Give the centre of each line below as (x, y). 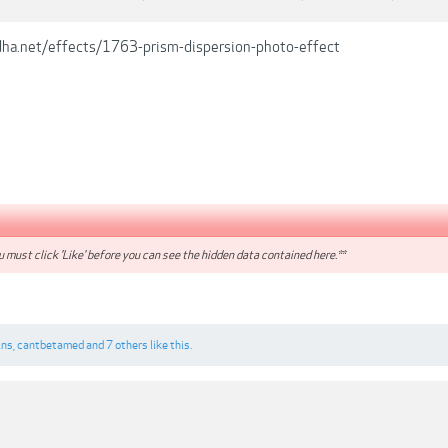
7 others (127, 345)
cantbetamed (50, 345)
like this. (170, 345)
